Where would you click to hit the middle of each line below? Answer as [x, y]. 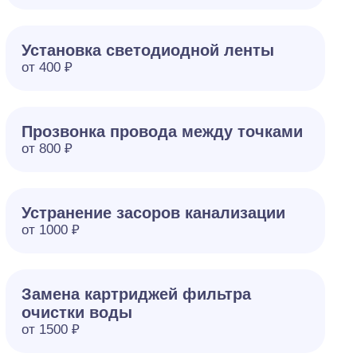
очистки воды [76, 312]
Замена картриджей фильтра [136, 294]
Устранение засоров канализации [153, 213]
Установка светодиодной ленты [147, 50]
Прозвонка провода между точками [162, 131]
